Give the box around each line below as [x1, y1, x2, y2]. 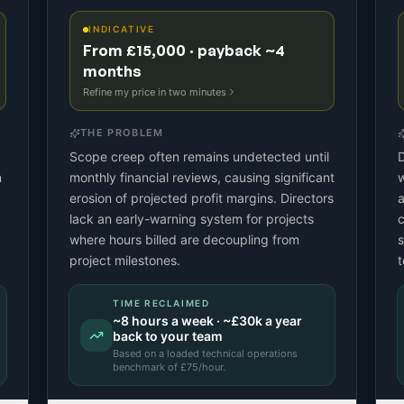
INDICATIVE [88, 23, 155, 34]
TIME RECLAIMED [113, 298, 210, 308]
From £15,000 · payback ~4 [83, 41, 285, 60]
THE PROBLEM [80, 126, 164, 139]
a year [262, 313, 302, 328]
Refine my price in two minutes [83, 86, 226, 98]
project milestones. [69, 252, 180, 268]
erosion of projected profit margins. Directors [69, 190, 334, 206]
